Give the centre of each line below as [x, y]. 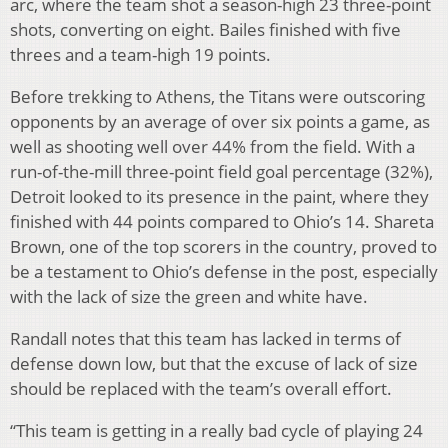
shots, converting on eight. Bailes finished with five [205, 29]
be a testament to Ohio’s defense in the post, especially [224, 271]
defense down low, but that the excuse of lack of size [214, 363]
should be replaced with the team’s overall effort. [201, 388]
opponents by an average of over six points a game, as [220, 121]
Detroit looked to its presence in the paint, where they [219, 196]
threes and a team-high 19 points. [140, 54]
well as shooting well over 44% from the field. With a [212, 146]
